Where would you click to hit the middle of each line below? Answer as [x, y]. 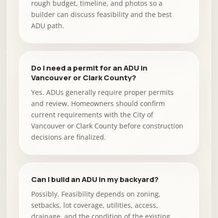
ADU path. [48, 26]
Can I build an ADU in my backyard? [95, 179]
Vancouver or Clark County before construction [107, 126]
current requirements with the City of [92, 115]
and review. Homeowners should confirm [98, 103]
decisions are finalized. [69, 137]
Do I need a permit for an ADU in [89, 68]
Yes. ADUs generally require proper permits [102, 92]
